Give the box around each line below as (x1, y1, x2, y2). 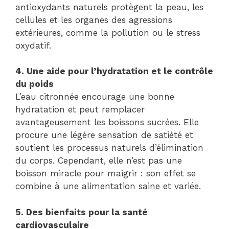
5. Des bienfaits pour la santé (15, 207, 148, 217)
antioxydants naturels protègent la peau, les (15, 2, 203, 12)
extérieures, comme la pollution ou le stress (15, 27, 200, 38)
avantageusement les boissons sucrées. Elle (15, 117, 199, 128)
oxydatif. (15, 40, 51, 51)
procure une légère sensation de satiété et (15, 130, 193, 141)
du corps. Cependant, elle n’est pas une (15, 155, 182, 166)
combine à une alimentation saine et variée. (15, 181, 201, 192)
